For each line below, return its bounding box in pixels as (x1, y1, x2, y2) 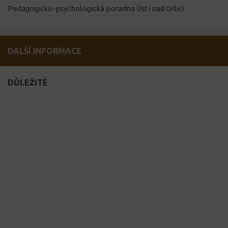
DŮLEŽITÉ (8, 78, 48, 88)
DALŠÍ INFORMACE (8, 46, 81, 56)
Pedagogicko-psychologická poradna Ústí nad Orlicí (8, 4, 184, 13)
